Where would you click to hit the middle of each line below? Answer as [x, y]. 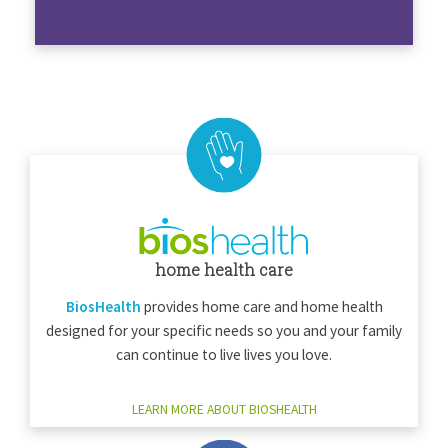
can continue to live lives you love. [224, 355]
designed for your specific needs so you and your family [224, 331]
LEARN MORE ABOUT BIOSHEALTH [224, 410]
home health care [224, 270]
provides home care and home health [261, 307]
